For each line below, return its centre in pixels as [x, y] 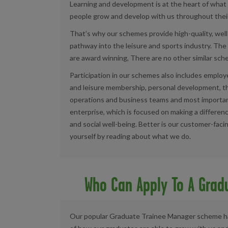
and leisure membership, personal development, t [148, 87]
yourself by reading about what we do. [130, 136]
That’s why [88, 33]
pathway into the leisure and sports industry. [141, 45]
